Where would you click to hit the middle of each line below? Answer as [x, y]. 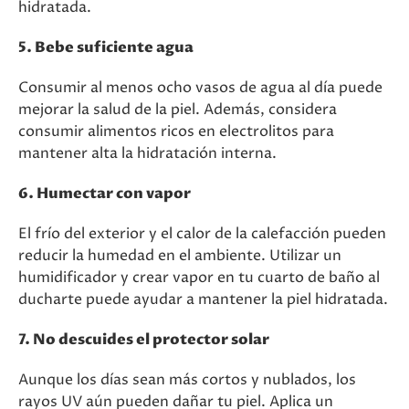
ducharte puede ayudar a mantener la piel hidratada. [203, 299]
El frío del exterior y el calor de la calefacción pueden [202, 234]
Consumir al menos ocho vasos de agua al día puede [200, 88]
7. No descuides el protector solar [144, 340]
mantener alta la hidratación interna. [147, 153]
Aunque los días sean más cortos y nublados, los [187, 380]
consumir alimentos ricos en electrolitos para [176, 131]
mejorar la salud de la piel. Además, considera [178, 110]
